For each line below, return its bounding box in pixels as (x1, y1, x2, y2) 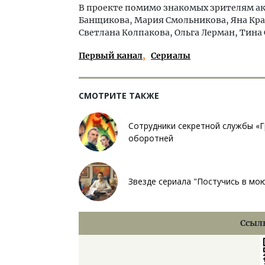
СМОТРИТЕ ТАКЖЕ (79, 89, 159, 101)
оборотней (128, 132, 173, 144)
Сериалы (151, 50, 190, 61)
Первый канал (79, 50, 143, 61)
